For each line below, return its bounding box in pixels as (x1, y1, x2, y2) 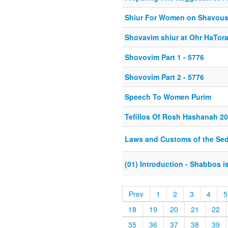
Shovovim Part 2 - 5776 (125, 72, 204, 82)
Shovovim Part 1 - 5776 (125, 52, 204, 63)
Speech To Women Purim (125, 92, 211, 102)
